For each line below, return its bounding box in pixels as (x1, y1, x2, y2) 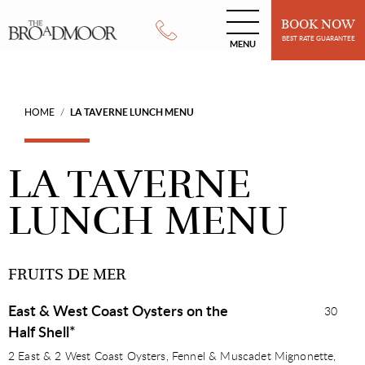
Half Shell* (8, 326, 76, 341)
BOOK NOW (281, 16, 355, 33)
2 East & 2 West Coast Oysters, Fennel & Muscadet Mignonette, (8, 351, 336, 363)
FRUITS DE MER (8, 265, 126, 284)
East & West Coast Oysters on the (8, 305, 228, 319)
